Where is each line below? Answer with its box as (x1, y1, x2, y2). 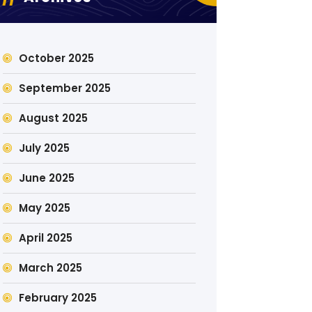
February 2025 (18, 290, 97, 305)
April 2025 (18, 230, 72, 245)
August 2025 (18, 110, 88, 125)
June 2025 (18, 170, 75, 185)
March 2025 (18, 260, 82, 275)
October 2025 (18, 50, 94, 65)
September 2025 (18, 80, 111, 95)
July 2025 (18, 140, 70, 155)
